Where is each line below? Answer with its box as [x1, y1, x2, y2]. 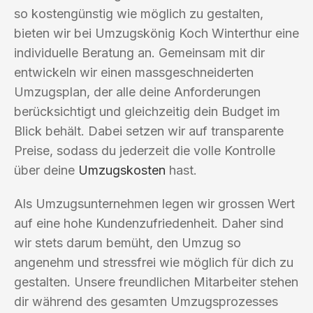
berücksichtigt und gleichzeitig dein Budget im [14, 103, 280, 119]
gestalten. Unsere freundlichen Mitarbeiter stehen [14, 274, 298, 289]
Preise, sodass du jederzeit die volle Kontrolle [14, 143, 275, 158]
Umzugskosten [78, 162, 166, 177]
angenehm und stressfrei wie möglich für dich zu [14, 254, 293, 270]
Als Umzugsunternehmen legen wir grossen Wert [14, 196, 295, 211]
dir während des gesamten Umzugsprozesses [14, 293, 278, 309]
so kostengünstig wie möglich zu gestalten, [14, 6, 263, 21]
